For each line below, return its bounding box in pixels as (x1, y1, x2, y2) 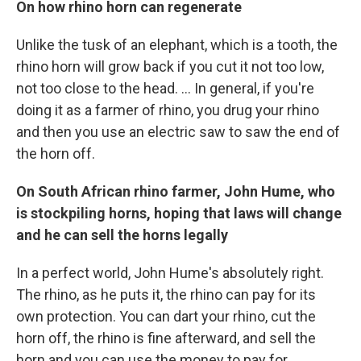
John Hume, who (224, 182, 335, 200)
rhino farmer (131, 182, 217, 200)
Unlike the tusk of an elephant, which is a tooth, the (16, 35, 338, 53)
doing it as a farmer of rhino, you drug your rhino (16, 101, 319, 118)
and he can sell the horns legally (16, 226, 228, 243)
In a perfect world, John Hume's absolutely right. (16, 263, 324, 281)
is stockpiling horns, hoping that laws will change (16, 204, 342, 222)
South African (38, 182, 131, 200)
